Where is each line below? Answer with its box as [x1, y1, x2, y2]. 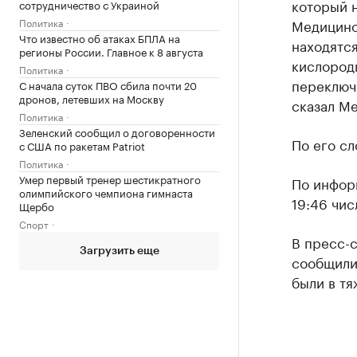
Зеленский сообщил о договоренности [19, 124, 215, 139]
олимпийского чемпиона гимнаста [19, 184, 193, 200]
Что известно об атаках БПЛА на [19, 29, 180, 45]
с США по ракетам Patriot [19, 137, 145, 153]
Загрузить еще [79, 245, 159, 257]
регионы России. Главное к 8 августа [19, 43, 203, 59]
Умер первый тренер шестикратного [19, 171, 201, 186]
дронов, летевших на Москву [19, 90, 164, 106]
